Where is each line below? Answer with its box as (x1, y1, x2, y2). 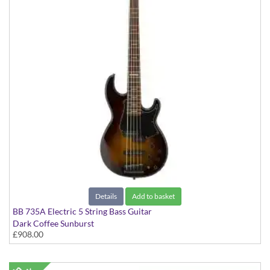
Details (95, 192, 117, 201)
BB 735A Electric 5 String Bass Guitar (13, 206, 152, 217)
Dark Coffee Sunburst (13, 218, 94, 229)
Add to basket (132, 192, 175, 201)
